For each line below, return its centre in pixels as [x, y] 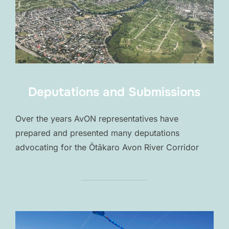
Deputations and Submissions [114, 92]
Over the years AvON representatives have [97, 118]
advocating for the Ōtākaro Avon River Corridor [107, 147]
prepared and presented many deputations [97, 133]
